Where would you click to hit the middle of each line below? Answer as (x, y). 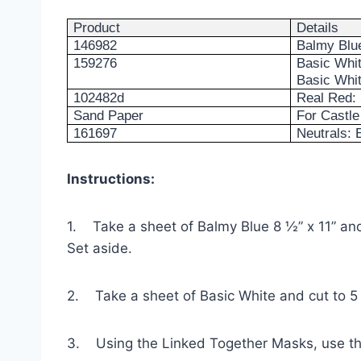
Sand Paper (109, 116)
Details (318, 28)
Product (97, 28)
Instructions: (111, 179)
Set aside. (100, 249)
